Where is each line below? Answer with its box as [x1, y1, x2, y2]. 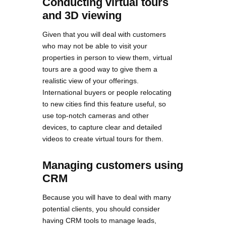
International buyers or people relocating [42, 88, 172, 97]
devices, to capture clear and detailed [42, 123, 162, 132]
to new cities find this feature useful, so [42, 100, 166, 108]
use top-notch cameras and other [42, 111, 149, 120]
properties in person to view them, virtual [42, 53, 172, 62]
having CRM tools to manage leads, [42, 216, 156, 225]
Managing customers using [42, 159, 183, 172]
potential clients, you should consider [42, 205, 160, 213]
